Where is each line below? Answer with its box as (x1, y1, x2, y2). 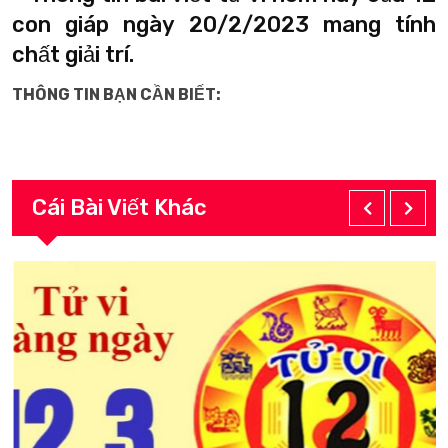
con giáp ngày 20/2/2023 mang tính (12, 11, 436, 38)
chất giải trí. (12, 41, 134, 68)
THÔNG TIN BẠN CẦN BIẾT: (12, 85, 221, 104)
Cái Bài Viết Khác (32, 194, 207, 221)
